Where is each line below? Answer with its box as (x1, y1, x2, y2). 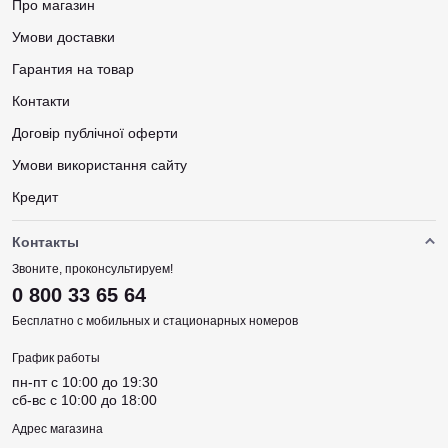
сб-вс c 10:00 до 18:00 (12, 392, 157, 408)
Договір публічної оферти (12, 125, 178, 141)
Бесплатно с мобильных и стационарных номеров (12, 314, 298, 328)
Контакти (12, 93, 70, 109)
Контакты (12, 234, 79, 250)
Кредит (12, 189, 58, 205)
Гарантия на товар (12, 61, 134, 77)
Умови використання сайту (12, 157, 187, 173)
